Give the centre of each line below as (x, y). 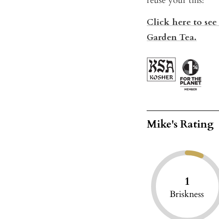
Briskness (187, 195)
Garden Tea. (172, 38)
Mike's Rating (180, 125)
